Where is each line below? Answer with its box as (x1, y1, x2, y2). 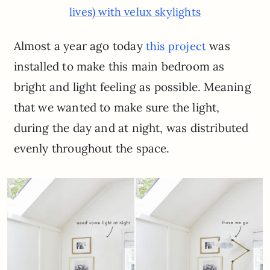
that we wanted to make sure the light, (13, 99, 220, 115)
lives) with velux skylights (69, 4, 201, 19)
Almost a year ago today (13, 38, 146, 53)
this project (145, 39, 207, 53)
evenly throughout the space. (13, 140, 170, 155)
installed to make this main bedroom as (13, 58, 225, 74)
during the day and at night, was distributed (13, 120, 249, 135)
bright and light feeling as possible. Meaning (13, 79, 251, 94)
